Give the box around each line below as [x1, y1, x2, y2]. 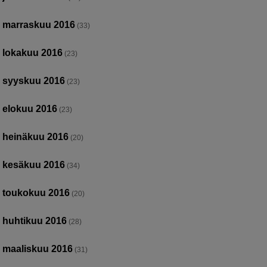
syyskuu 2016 [2, 75, 66, 86]
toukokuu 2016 [2, 187, 70, 198]
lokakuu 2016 [2, 47, 63, 58]
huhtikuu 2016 [2, 215, 67, 226]
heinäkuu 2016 [2, 131, 69, 142]
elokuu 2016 [2, 103, 58, 114]
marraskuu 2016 [2, 19, 76, 30]
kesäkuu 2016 [2, 159, 66, 170]
